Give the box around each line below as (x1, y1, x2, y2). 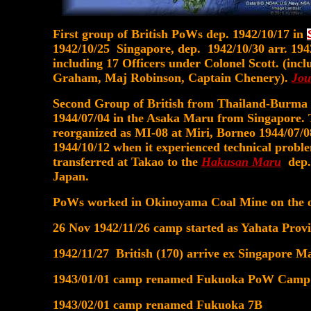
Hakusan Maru (201, 155, 281, 169)
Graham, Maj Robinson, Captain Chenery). (53, 71, 292, 85)
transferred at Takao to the (53, 155, 201, 169)
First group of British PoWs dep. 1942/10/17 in (53, 27, 307, 41)
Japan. (53, 169, 89, 183)
